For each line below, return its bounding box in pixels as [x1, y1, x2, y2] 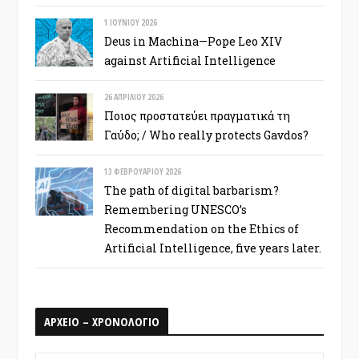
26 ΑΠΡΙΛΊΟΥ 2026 [104, 91, 163, 103]
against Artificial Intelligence [104, 52, 276, 68]
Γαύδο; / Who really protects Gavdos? [104, 127, 309, 143]
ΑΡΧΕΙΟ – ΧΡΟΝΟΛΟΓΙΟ [44, 313, 159, 329]
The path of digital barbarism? [104, 182, 279, 198]
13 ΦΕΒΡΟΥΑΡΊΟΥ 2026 [104, 165, 181, 177]
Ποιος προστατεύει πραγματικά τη [104, 107, 290, 123]
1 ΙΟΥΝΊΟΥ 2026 [104, 16, 157, 28]
